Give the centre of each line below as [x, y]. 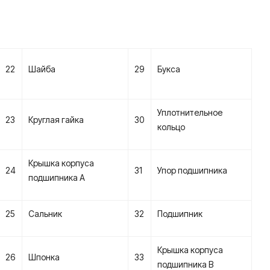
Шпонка [44, 257]
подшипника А [57, 177]
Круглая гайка [56, 120]
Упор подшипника [192, 170]
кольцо [171, 127]
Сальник [45, 214]
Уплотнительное [190, 112]
